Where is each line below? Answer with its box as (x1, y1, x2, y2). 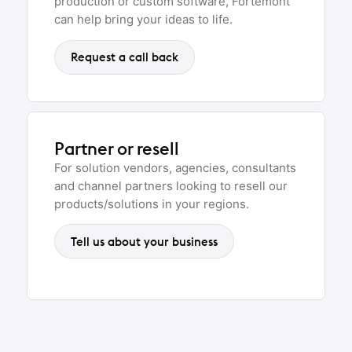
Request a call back (71, 49, 178, 65)
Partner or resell (54, 137, 179, 159)
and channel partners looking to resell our (54, 178, 288, 193)
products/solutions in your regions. (54, 196, 249, 211)
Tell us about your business (71, 233, 218, 249)
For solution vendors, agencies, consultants (54, 159, 296, 175)
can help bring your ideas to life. (54, 12, 233, 27)
